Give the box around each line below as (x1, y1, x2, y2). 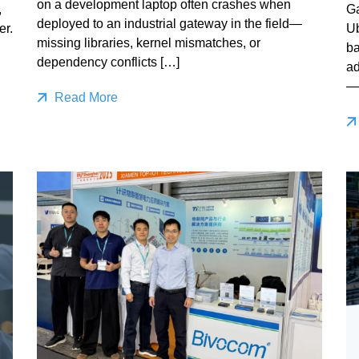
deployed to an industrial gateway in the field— (36, 17, 302, 31)
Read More (50, 91, 118, 105)
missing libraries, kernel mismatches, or (36, 36, 260, 50)
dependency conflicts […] (36, 55, 179, 70)
